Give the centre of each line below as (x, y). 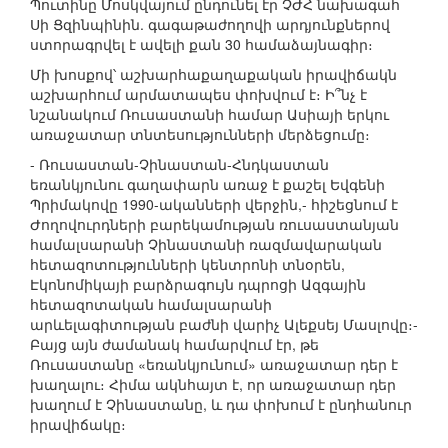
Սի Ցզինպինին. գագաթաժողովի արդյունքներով (210, 24)
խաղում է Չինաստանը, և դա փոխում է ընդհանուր (221, 404)
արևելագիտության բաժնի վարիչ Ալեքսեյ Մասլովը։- (224, 324)
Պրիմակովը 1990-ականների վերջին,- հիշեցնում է (214, 204)
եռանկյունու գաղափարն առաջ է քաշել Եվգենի (207, 184)
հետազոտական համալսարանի (151, 304)
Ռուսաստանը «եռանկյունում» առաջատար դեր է (214, 364)
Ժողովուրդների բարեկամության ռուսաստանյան (214, 224)
